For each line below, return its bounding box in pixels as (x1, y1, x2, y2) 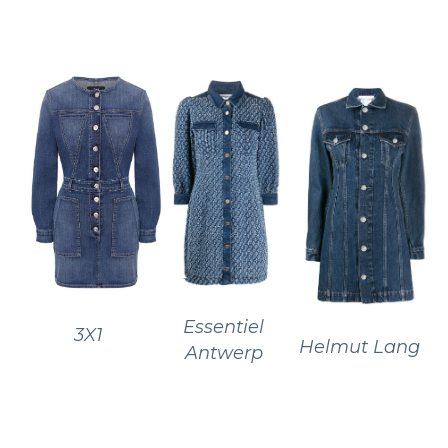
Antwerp (184, 341, 263, 364)
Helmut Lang (299, 335, 420, 358)
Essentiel (183, 315, 264, 338)
